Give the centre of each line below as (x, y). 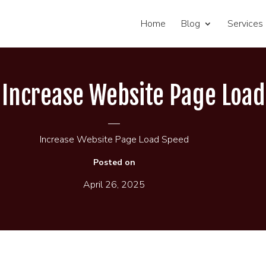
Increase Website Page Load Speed (114, 140)
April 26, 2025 (114, 185)
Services (246, 24)
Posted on (114, 162)
